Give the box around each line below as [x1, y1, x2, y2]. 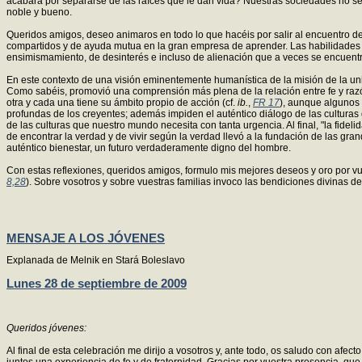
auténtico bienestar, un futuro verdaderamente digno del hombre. [6, 141, 291, 154]
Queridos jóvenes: [6, 322, 86, 335]
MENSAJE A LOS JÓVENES [6, 230, 165, 245]
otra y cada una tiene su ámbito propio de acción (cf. [6, 96, 238, 108]
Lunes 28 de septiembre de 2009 [6, 276, 187, 290]
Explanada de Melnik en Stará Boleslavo [6, 255, 185, 267]
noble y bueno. [6, 6, 72, 18]
